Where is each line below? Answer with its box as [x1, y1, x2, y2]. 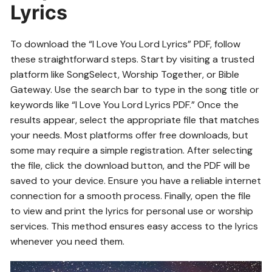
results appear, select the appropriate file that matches [10, 114, 260, 127]
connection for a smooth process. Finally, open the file [10, 189, 251, 203]
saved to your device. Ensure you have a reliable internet [10, 174, 262, 188]
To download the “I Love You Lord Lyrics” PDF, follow [10, 38, 241, 51]
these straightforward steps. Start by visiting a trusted [10, 53, 255, 66]
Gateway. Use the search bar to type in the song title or [10, 83, 260, 97]
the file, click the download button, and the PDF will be [10, 159, 251, 172]
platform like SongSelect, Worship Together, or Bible [10, 68, 240, 81]
